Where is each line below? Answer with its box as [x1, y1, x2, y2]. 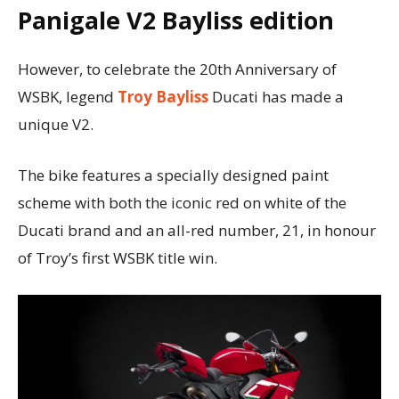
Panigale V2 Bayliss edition [18, 4, 334, 37]
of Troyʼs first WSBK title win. [18, 248, 221, 269]
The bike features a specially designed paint [18, 165, 329, 186]
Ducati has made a [208, 86, 344, 108]
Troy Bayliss [118, 86, 208, 108]
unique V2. [18, 114, 94, 135]
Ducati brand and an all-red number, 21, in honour [18, 220, 376, 241]
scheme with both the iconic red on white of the [18, 192, 346, 214]
